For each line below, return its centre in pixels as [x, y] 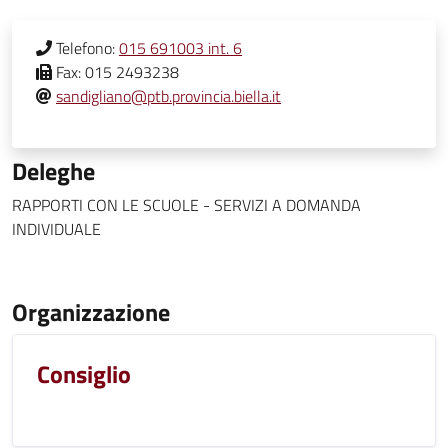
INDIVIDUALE [56, 229]
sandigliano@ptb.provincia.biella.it [168, 96]
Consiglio [84, 374]
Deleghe [53, 171]
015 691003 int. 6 [180, 48]
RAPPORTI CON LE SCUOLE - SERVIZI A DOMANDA [186, 205]
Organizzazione [91, 312]
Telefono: [85, 48]
